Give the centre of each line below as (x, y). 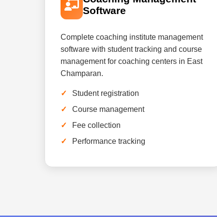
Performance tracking (109, 141)
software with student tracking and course (131, 49)
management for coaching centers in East (132, 61)
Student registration (106, 93)
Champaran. (82, 73)
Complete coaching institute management (132, 37)
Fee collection (96, 125)
